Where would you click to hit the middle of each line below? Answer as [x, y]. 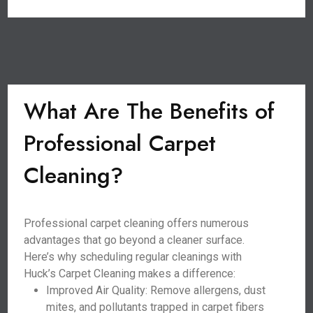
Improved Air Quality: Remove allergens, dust [156, 290]
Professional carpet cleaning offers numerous [137, 223]
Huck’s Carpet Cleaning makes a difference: [130, 274]
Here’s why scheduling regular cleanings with [133, 257]
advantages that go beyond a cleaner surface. [134, 240]
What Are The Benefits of [150, 111]
